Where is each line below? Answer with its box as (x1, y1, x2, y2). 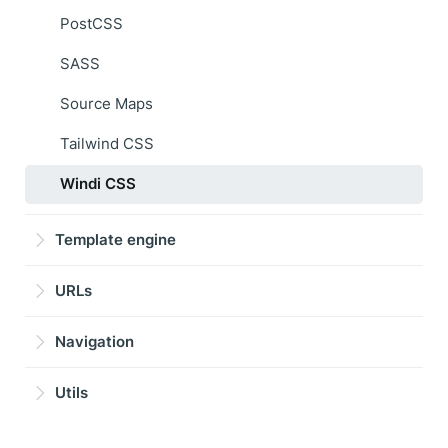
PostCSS (60, 14, 123, 34)
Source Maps (60, 94, 153, 114)
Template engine (55, 230, 176, 250)
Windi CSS (60, 174, 136, 194)
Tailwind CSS (60, 134, 154, 154)
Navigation (55, 332, 134, 352)
